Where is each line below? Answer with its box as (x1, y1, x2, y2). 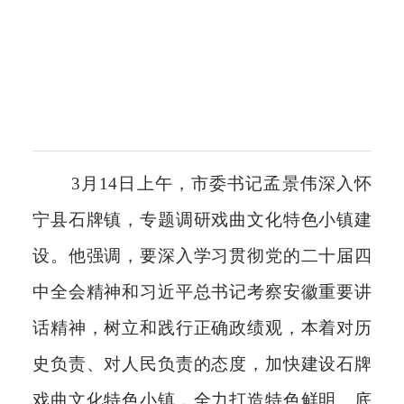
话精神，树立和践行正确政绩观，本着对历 (32, 317, 372, 337)
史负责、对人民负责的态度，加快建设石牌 (32, 353, 372, 373)
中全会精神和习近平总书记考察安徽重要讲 (32, 281, 372, 301)
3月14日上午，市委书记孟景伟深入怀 (71, 173, 372, 193)
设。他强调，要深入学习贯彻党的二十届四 (32, 245, 372, 265)
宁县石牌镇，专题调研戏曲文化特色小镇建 (32, 209, 372, 229)
